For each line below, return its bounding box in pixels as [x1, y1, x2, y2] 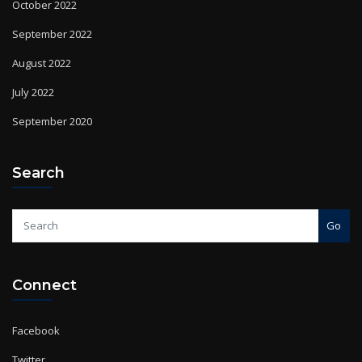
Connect [12, 255, 77, 273]
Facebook [12, 303, 60, 318]
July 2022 [12, 65, 54, 80]
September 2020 [12, 94, 92, 109]
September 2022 [12, 6, 92, 22]
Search [12, 144, 65, 161]
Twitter [12, 332, 45, 347]
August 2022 [12, 36, 71, 51]
